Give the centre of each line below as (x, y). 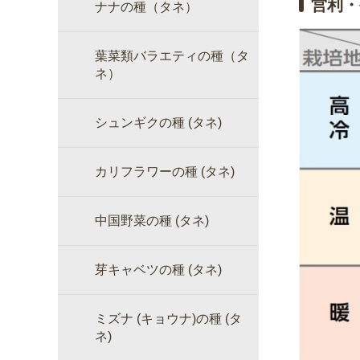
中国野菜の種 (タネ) (152, 221)
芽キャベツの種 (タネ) (158, 270)
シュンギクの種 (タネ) (158, 123)
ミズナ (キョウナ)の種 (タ (168, 319)
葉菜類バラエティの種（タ (172, 56)
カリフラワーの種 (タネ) (165, 172)
